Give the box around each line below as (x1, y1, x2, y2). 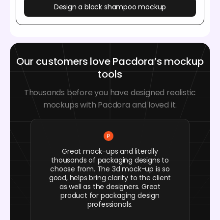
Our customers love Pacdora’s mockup (16, 54, 204, 68)
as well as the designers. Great (59, 181, 161, 192)
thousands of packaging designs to (51, 155, 169, 165)
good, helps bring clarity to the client (49, 172, 171, 183)
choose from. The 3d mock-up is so (50, 164, 170, 174)
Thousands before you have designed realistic (24, 86, 196, 98)
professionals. (87, 199, 133, 209)
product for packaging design (60, 190, 160, 200)
